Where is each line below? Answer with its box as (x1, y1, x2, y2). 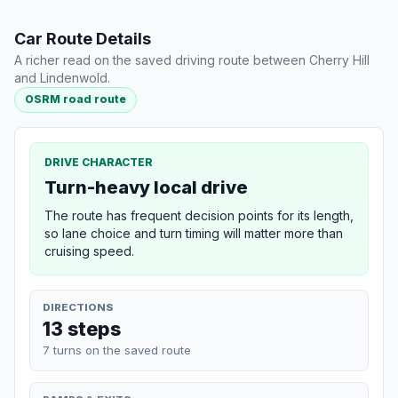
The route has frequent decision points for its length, (44, 207, 354, 223)
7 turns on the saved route (43, 342, 191, 357)
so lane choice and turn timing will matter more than (44, 225, 343, 241)
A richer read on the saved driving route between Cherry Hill (14, 52, 370, 68)
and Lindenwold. (14, 70, 110, 86)
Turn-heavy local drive (44, 176, 248, 198)
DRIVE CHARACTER (44, 155, 153, 169)
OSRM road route (25, 92, 127, 107)
